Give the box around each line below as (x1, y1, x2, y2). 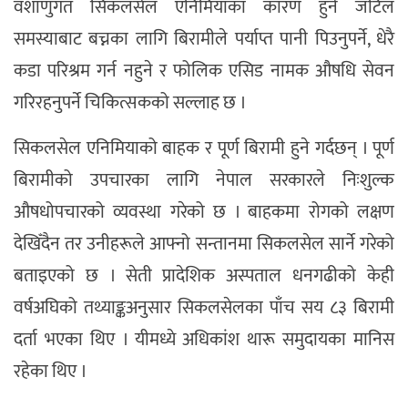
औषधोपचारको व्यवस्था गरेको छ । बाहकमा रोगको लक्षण (14, 197, 394, 229)
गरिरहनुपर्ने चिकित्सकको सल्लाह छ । (14, 87, 247, 119)
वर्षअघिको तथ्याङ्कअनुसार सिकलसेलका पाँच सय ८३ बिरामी (14, 292, 394, 324)
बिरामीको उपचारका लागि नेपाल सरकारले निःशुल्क (14, 165, 394, 197)
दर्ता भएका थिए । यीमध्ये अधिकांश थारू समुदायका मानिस (14, 324, 394, 356)
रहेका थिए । (14, 356, 87, 388)
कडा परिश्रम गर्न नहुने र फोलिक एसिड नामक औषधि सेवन (14, 56, 394, 87)
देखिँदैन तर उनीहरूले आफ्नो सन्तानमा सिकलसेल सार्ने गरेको (14, 229, 394, 260)
